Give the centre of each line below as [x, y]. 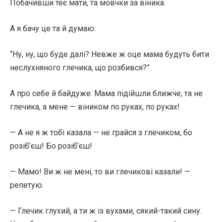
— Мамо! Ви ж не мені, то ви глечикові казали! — [100, 172]
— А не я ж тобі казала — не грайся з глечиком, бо [101, 133]
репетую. [27, 185]
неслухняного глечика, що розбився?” [80, 68]
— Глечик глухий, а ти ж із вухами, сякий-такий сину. [106, 211]
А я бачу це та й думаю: [53, 28]
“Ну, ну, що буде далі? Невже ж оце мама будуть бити [110, 54]
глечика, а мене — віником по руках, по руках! [95, 107]
